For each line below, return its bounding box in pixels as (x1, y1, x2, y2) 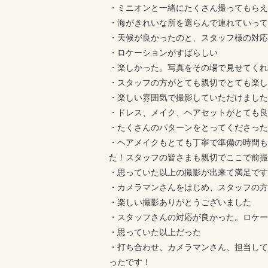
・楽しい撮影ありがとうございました (109, 197, 251, 207)
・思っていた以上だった (109, 227, 201, 237)
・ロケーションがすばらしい (109, 48, 218, 57)
